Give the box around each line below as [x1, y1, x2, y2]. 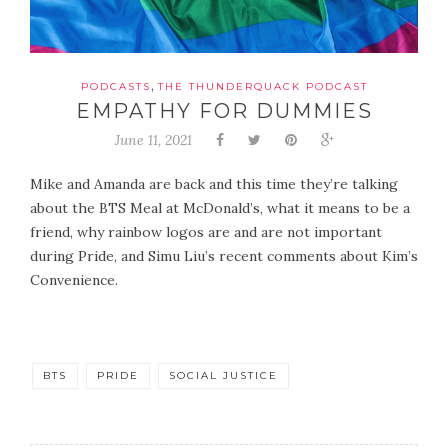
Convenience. [30, 270, 118, 289]
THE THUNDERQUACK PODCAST [157, 79, 368, 93]
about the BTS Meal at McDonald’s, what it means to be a [30, 198, 410, 217]
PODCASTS [80, 79, 151, 93]
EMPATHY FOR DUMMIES [75, 98, 373, 123]
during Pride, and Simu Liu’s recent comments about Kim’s [30, 246, 418, 265]
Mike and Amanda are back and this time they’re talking [30, 174, 398, 193]
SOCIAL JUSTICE [169, 368, 278, 382]
